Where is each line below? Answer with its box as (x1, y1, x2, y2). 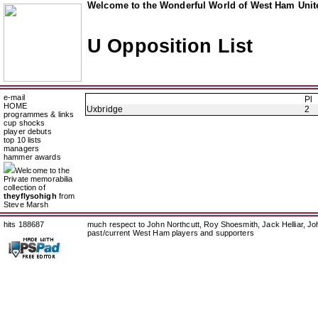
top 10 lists (4, 136, 42, 144)
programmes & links (4, 110, 75, 119)
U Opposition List (87, 35, 253, 57)
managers (4, 144, 40, 153)
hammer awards (4, 153, 61, 161)
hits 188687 (4, 220, 45, 229)
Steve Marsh (4, 200, 49, 209)
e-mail (4, 93, 25, 102)
